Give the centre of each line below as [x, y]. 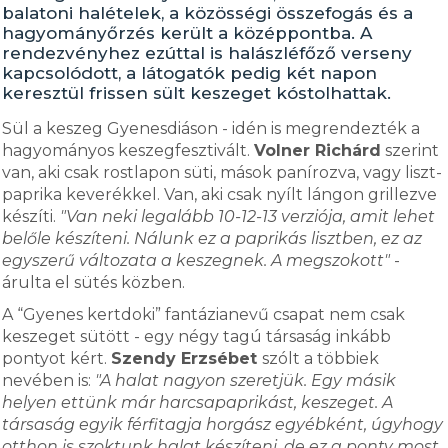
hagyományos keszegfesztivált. [128, 150]
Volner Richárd [318, 150]
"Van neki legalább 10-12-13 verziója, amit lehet [248, 216]
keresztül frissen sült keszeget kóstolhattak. [197, 93]
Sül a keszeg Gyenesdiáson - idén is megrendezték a [211, 128]
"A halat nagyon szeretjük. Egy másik [246, 380]
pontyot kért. [57, 358]
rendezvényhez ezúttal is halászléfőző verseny [207, 53]
